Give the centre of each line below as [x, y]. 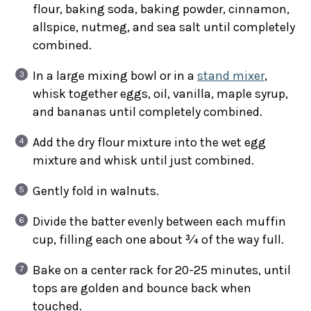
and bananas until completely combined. [147, 111]
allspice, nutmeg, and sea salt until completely [163, 27]
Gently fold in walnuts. [95, 191]
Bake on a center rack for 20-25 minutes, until [161, 270]
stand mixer [230, 75]
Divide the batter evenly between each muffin [159, 221]
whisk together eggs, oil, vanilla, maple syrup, [160, 93]
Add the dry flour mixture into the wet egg [149, 142]
